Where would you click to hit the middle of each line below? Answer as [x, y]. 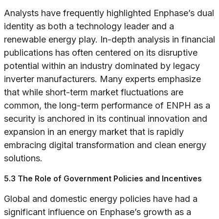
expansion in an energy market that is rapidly [94, 132]
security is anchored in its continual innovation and [106, 119]
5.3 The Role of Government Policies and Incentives [103, 179]
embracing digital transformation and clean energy [105, 145]
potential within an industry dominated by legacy [102, 66]
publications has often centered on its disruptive [101, 53]
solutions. [23, 158]
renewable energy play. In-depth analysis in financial [109, 40]
